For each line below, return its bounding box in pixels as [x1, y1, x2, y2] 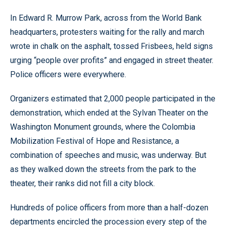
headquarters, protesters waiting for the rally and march [10, 27, 204, 37]
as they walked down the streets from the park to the [10, 164, 196, 174]
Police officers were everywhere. [10, 70, 126, 79]
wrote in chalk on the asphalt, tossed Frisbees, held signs [10, 41, 213, 51]
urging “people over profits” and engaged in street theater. [10, 55, 213, 65]
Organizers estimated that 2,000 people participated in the [10, 94, 215, 103]
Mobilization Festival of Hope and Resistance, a [10, 136, 179, 146]
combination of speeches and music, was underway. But [10, 150, 206, 160]
